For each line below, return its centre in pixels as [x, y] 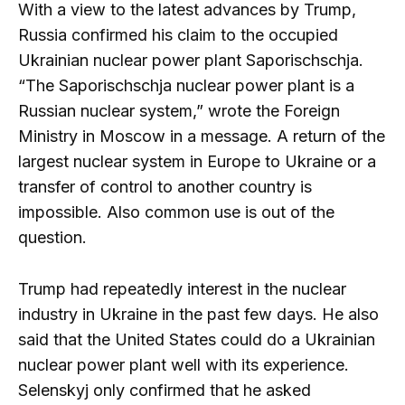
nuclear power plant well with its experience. [184, 365]
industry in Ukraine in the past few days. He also [198, 315]
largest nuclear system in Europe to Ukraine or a [197, 162]
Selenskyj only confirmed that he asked [165, 391]
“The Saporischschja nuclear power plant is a [186, 86]
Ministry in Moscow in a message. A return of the [202, 137]
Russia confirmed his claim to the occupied [178, 35]
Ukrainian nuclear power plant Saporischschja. [191, 61]
